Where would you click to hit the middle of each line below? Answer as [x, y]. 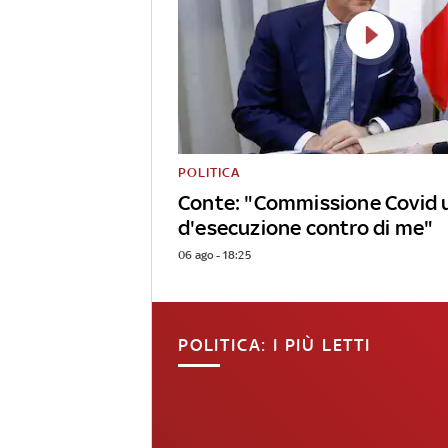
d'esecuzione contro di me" [306, 228]
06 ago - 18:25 [214, 255]
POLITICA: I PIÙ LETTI [274, 345]
